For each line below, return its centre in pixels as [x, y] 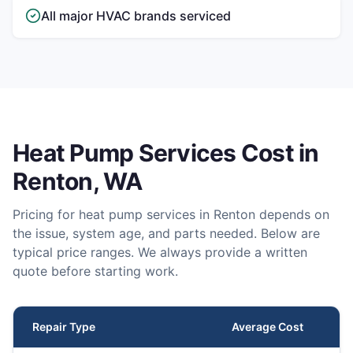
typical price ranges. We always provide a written [160, 252]
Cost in [277, 153]
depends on [292, 214]
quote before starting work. [95, 271]
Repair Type [64, 327]
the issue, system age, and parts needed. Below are [166, 233]
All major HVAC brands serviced [136, 16]
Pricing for [46, 214]
